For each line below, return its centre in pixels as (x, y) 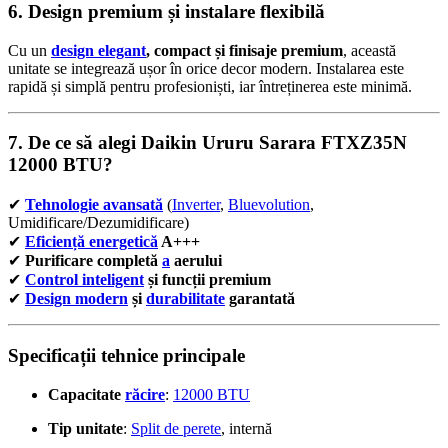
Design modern (76, 299)
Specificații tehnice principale (126, 355)
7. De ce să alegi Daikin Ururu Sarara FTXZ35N (207, 143)
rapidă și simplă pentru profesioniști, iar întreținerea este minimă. (210, 86)
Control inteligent (84, 280)
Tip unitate (85, 428)
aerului (196, 261)
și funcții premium (207, 280)
